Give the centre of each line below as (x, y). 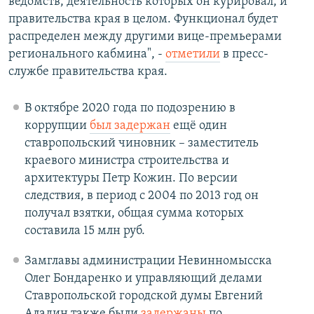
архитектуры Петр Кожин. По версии (131, 179)
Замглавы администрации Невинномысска (148, 261)
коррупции (57, 126)
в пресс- (244, 55)
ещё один (198, 126)
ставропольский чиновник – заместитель (141, 144)
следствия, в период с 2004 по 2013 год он (141, 196)
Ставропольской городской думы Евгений (143, 296)
